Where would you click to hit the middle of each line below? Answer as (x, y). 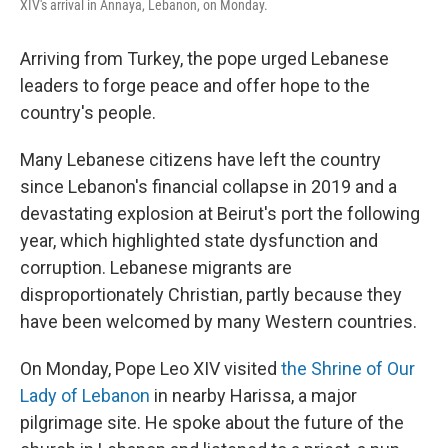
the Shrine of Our (348, 368)
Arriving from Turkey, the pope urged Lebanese (204, 58)
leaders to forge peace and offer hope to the (195, 85)
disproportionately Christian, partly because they (211, 294)
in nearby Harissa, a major (253, 395)
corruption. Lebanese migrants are (156, 267)
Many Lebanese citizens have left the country (200, 159)
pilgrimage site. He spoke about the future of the (212, 422)
